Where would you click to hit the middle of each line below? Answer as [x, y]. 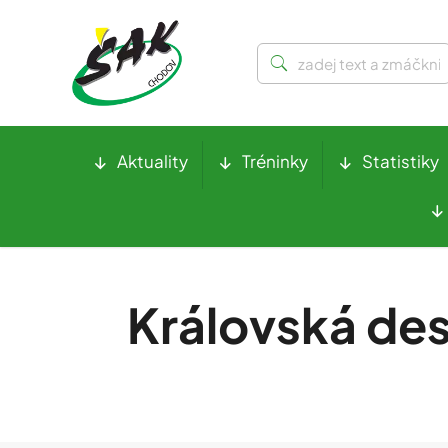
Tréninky [274, 161]
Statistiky [400, 161]
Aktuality [152, 161]
